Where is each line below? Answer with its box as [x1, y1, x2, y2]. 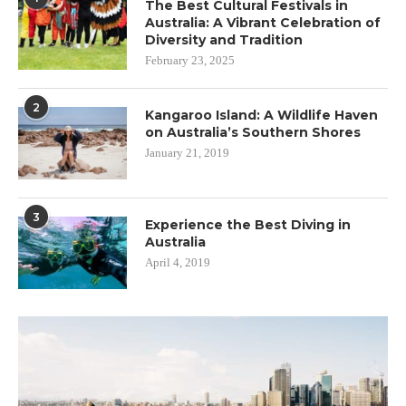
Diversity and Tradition [145, 32, 303, 48]
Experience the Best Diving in [145, 217, 351, 233]
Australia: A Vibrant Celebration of [145, 14, 381, 31]
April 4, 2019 [145, 256, 210, 269]
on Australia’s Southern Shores [145, 124, 361, 140]
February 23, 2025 [145, 53, 235, 67]
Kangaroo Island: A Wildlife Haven [145, 107, 378, 123]
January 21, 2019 [145, 146, 229, 159]
